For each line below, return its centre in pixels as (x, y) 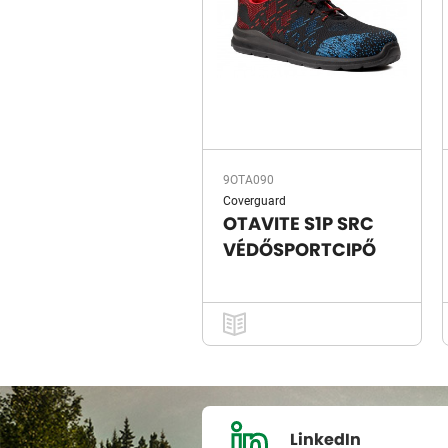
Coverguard (254, 200)
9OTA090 (248, 179)
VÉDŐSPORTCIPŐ (299, 251)
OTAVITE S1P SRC (298, 225)
